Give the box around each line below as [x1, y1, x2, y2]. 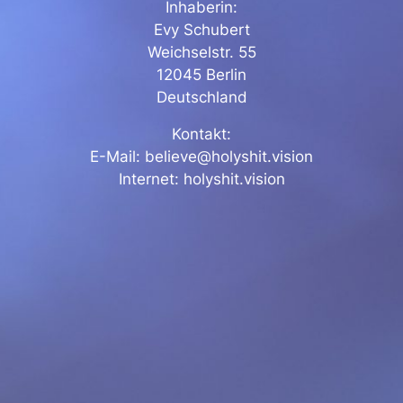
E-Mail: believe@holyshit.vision [90, 148, 313, 166]
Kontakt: [172, 125, 231, 144]
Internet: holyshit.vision [118, 170, 285, 189]
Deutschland [156, 88, 247, 107]
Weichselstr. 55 [147, 43, 256, 62]
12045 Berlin [157, 66, 246, 85]
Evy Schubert [153, 21, 250, 40]
